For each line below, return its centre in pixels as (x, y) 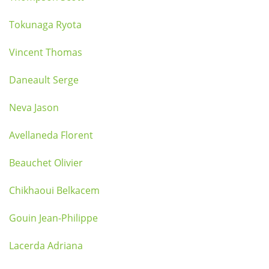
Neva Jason (34, 107)
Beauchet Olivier (46, 163)
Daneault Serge (44, 80)
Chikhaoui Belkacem (54, 190)
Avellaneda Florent (51, 135)
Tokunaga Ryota (45, 25)
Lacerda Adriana (46, 246)
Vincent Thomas (46, 52)
